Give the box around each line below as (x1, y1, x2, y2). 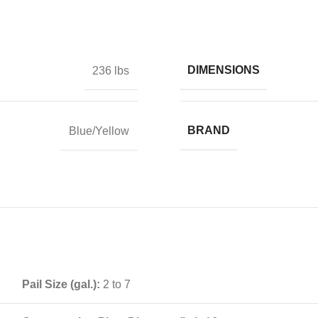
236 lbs (92, 64, 129, 77)
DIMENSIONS (187, 64, 260, 76)
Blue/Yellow (69, 124, 129, 137)
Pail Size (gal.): (22, 278, 103, 290)
